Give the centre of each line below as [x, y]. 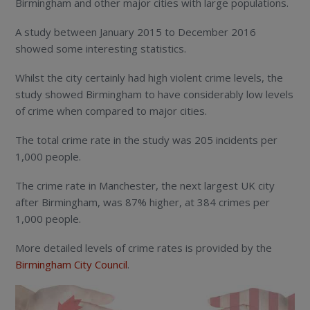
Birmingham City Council [72, 265]
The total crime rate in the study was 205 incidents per [147, 140]
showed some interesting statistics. [101, 49]
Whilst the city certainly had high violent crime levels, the [149, 78]
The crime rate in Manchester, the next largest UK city [145, 186]
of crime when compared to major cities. [111, 111]
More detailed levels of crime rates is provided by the [144, 248]
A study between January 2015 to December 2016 [136, 32]
